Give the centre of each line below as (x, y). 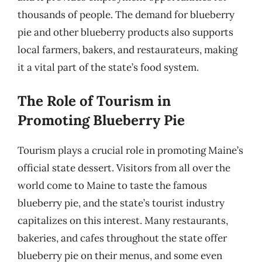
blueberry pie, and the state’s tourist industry (121, 203)
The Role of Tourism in (94, 101)
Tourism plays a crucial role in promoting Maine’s (130, 150)
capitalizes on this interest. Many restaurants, (123, 220)
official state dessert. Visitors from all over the (124, 168)
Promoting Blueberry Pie (101, 120)
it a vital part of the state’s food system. (108, 67)
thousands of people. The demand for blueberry (126, 15)
